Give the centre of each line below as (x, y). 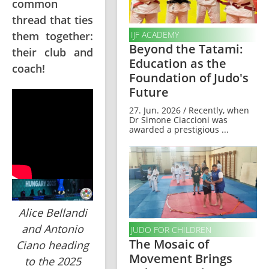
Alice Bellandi (53, 213)
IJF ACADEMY (155, 35)
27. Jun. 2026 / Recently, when (189, 110)
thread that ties (53, 20)
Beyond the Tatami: (186, 49)
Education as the (178, 64)
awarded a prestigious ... (179, 130)
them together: (53, 36)
